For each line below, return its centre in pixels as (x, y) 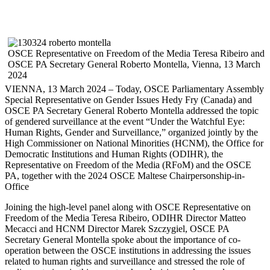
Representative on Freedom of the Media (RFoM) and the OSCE (128, 165)
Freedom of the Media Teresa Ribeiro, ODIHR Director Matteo (125, 218)
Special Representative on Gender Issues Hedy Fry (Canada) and (128, 99)
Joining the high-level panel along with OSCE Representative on (128, 207)
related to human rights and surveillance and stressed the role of (125, 261)
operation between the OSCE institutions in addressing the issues (128, 250)
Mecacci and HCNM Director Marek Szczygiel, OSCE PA (117, 228)
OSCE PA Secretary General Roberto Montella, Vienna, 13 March (134, 64)
